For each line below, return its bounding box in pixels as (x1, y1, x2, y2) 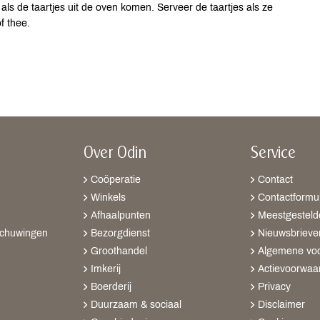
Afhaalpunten (91, 210, 151, 221)
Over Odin (84, 146, 147, 161)
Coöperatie (91, 174, 141, 186)
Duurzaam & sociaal (91, 299, 181, 311)
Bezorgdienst (91, 228, 150, 239)
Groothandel (91, 246, 147, 257)
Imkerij (91, 264, 121, 275)
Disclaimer (258, 299, 305, 311)
